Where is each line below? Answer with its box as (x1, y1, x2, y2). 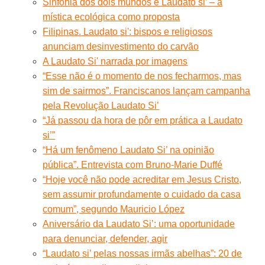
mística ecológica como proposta (43, 11, 180, 22)
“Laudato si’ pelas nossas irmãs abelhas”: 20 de (43, 248, 243, 258)
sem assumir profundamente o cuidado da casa (43, 189, 241, 199)
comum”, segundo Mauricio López (43, 203, 185, 214)
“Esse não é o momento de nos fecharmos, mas (43, 70, 242, 81)
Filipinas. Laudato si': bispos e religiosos (43, 26, 213, 37)
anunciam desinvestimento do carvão (43, 41, 199, 51)
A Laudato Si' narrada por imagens (43, 56, 188, 66)
